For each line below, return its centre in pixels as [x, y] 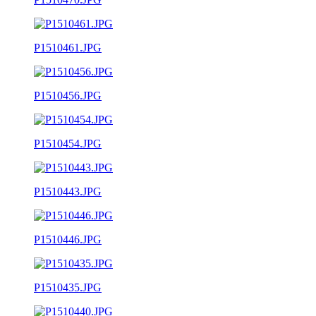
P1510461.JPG [68, 47]
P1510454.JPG [68, 143]
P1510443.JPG [68, 191]
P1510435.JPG [68, 287]
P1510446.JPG [68, 239]
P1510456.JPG [68, 95]
